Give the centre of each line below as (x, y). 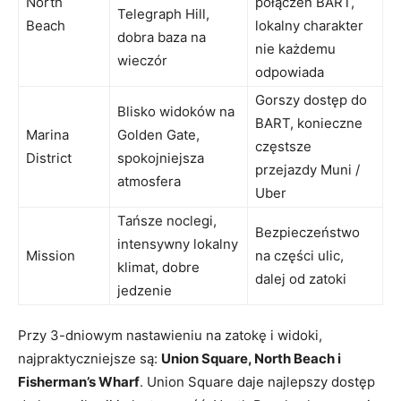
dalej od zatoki (301, 278)
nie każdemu (295, 48)
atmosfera (149, 181)
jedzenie (145, 290)
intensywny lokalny (178, 243)
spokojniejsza (161, 158)
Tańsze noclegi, (167, 220)
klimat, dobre (158, 267)
